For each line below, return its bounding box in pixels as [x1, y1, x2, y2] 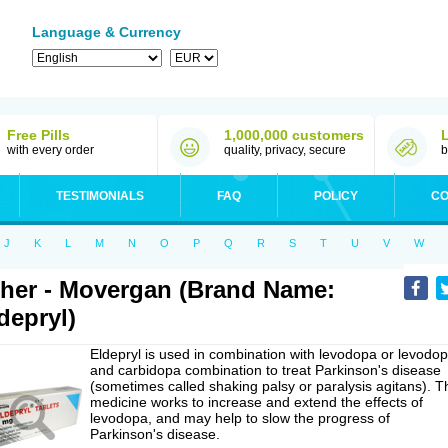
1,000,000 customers [224, 127, 364, 143]
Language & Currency [32, 24, 181, 40]
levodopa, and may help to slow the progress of [90, 410, 390, 426]
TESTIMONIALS [56, 189, 144, 203]
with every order [7, 143, 94, 157]
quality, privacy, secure [224, 143, 346, 157]
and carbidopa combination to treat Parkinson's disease [90, 362, 441, 378]
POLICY [314, 189, 358, 203]
